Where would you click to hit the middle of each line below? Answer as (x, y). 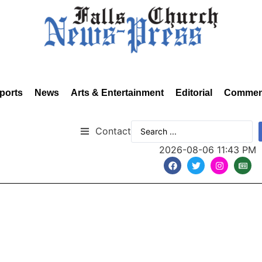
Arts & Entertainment (117, 93)
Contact (113, 131)
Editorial (194, 93)
